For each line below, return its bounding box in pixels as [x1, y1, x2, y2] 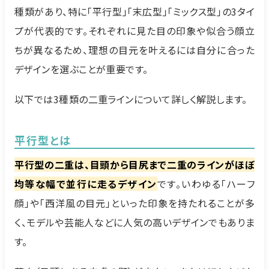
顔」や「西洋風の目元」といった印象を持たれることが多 [14, 195, 255, 210]
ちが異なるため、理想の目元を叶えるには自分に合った [14, 42, 255, 57]
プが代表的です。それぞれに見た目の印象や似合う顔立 [14, 23, 255, 38]
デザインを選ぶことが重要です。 [14, 61, 148, 76]
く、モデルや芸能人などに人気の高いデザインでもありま [14, 214, 255, 229]
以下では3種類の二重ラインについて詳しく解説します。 [14, 91, 247, 106]
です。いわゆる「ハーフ [157, 176, 255, 191]
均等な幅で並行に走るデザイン [14, 176, 157, 191]
